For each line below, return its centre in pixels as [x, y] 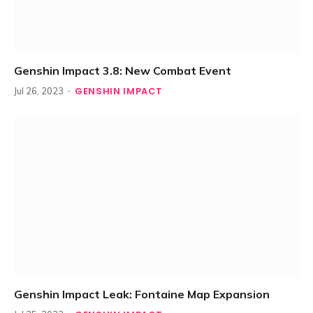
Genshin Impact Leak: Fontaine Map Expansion [142, 294]
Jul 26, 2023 [39, 90]
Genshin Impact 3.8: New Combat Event [123, 70]
